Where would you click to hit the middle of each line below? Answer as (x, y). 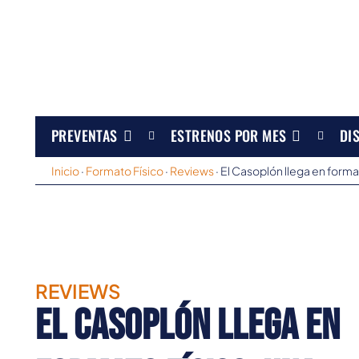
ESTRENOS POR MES (229, 135)
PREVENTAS (85, 135)
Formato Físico (125, 171)
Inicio (65, 171)
